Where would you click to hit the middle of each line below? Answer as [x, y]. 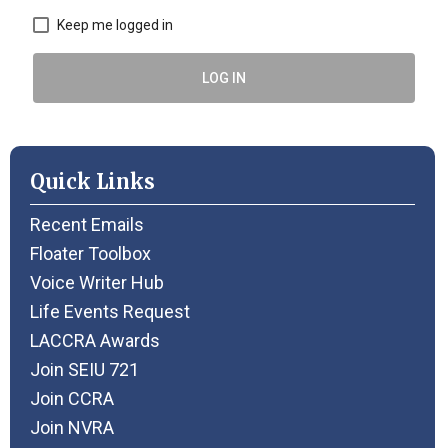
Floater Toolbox [90, 253]
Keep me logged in [115, 24]
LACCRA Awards [95, 340]
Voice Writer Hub [97, 282]
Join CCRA [72, 398]
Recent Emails [87, 224]
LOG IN [224, 77]
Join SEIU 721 [84, 369]
